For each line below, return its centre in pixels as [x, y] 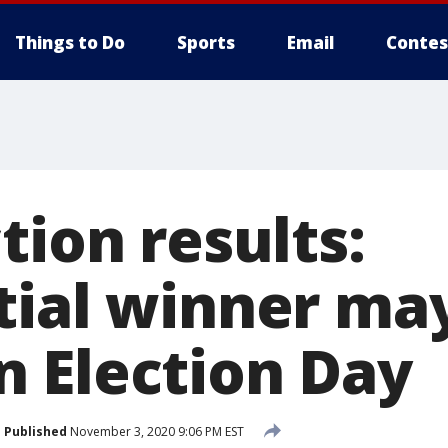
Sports [206, 42]
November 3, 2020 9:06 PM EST [155, 431]
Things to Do [70, 42]
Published [35, 431]
